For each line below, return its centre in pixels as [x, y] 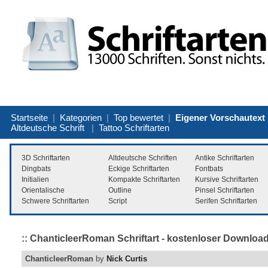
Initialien [35, 179]
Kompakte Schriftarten [144, 179]
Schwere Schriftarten [55, 201]
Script [118, 201]
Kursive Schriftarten [227, 179]
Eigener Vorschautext [220, 117]
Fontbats [209, 168]
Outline [120, 190]
